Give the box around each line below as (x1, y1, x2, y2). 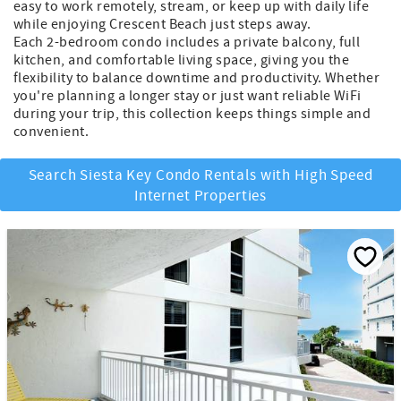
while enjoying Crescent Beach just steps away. (13, 15, 311, 34)
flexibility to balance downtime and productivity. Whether (13, 69, 380, 88)
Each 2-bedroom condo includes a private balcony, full (13, 33, 361, 52)
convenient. (13, 123, 90, 141)
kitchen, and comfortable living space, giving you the (13, 51, 350, 70)
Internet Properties (133, 186, 268, 207)
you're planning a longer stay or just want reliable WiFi (13, 87, 362, 106)
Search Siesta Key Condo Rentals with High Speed (28, 166, 373, 186)
